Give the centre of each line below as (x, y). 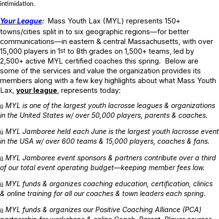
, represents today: (89, 90)
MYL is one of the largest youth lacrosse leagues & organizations (110, 105)
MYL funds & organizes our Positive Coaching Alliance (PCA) (103, 210)
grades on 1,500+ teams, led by (141, 51)
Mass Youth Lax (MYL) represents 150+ (114, 21)
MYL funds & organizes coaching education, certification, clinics (109, 183)
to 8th (76, 51)
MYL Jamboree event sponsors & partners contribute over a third (111, 157)
